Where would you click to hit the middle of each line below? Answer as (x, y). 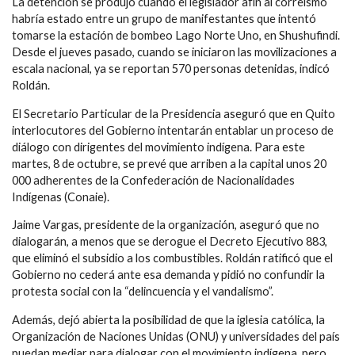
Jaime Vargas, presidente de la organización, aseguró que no (166, 225)
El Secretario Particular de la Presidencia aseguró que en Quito (174, 113)
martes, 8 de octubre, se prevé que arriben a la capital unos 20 (169, 163)
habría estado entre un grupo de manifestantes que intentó (164, 19)
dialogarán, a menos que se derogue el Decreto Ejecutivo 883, (170, 242)
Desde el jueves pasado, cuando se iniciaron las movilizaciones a (174, 52)
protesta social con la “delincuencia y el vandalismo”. (143, 292)
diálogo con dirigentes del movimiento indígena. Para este (158, 147)
